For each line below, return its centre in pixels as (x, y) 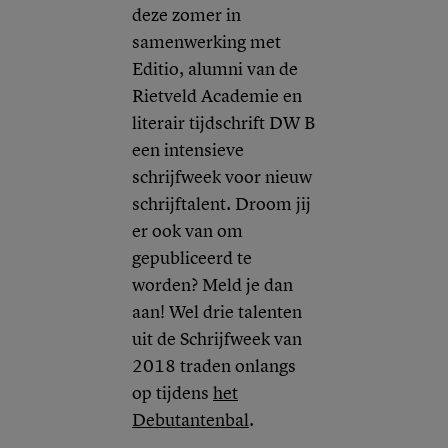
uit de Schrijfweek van (217, 339)
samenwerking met (206, 42)
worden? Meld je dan (212, 285)
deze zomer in (186, 15)
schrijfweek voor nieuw (222, 177)
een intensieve (188, 150)
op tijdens (172, 393)
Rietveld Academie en (217, 96)
